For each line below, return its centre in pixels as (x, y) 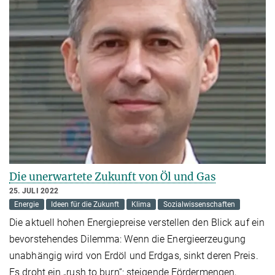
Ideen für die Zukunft (85, 204)
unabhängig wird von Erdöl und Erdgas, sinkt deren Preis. (134, 255)
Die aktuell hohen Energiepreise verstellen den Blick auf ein (137, 222)
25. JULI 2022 (34, 191)
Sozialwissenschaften (199, 204)
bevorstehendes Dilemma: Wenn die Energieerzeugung (127, 239)
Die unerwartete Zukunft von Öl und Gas (113, 176)
